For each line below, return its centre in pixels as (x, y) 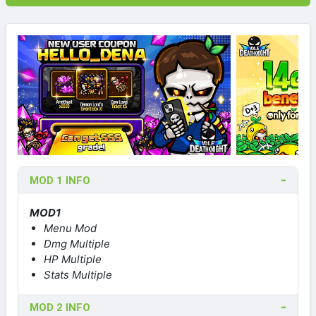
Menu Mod (70, 228)
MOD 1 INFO (60, 180)
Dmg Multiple (77, 243)
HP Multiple (73, 259)
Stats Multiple (78, 274)
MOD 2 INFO (60, 307)
